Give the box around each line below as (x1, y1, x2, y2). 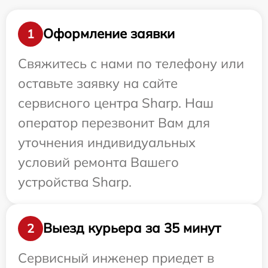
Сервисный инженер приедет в (18, 249, 214, 266)
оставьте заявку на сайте (18, 74, 178, 92)
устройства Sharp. (18, 173, 132, 190)
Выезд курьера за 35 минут (43, 220, 221, 237)
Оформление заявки (43, 25, 175, 42)
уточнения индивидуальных (18, 133, 196, 151)
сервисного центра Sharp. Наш (18, 94, 214, 111)
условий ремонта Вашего (18, 153, 179, 170)
